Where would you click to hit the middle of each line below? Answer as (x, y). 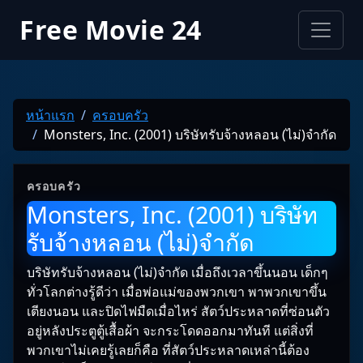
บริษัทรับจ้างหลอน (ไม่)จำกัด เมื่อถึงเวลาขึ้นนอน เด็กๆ (177, 272)
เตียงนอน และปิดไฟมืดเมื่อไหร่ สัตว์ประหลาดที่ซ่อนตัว (178, 311)
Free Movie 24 (111, 30)
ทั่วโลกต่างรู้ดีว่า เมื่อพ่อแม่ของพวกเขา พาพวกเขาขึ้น (177, 292)
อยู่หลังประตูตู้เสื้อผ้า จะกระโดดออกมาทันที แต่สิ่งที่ (170, 331)
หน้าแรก (50, 115)
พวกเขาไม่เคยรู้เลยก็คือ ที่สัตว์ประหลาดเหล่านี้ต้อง (168, 350)
